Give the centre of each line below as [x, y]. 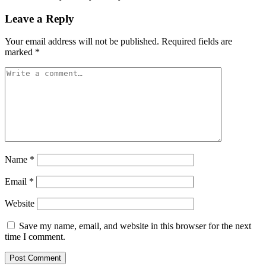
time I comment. [35, 237]
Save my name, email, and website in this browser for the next [135, 226]
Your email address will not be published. [82, 42]
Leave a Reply [39, 18]
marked [20, 52]
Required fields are [197, 42]
